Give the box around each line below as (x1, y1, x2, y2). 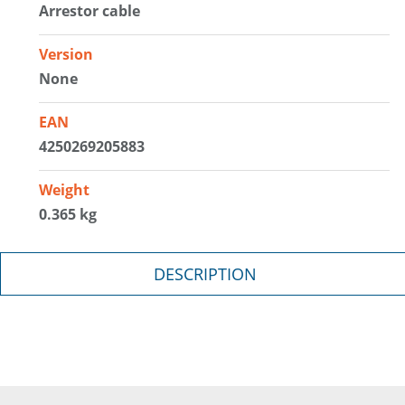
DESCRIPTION (154, 262, 258, 285)
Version (39, 43, 94, 64)
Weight (39, 179, 90, 200)
